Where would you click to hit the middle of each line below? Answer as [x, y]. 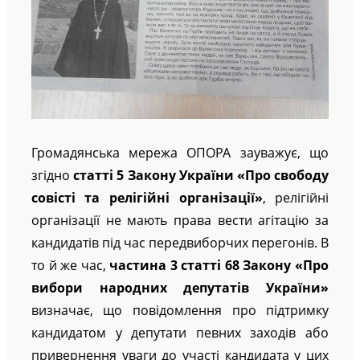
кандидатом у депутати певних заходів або [180, 332]
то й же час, [68, 265]
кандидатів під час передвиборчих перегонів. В [180, 242]
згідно [52, 175]
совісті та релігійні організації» [147, 197]
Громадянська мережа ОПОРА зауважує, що [180, 152]
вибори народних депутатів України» [180, 287]
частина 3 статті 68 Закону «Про [217, 265]
